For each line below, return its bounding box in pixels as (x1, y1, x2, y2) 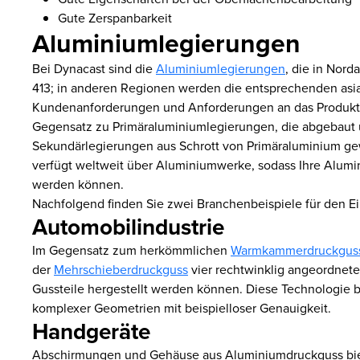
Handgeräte (32, 314, 150, 347)
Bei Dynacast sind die (32, 59, 156, 77)
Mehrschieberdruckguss (54, 260, 188, 278)
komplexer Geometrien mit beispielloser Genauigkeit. (32, 298, 331, 317)
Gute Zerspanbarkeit (58, 8, 172, 27)
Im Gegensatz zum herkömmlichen (32, 240, 231, 259)
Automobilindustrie (32, 210, 224, 243)
